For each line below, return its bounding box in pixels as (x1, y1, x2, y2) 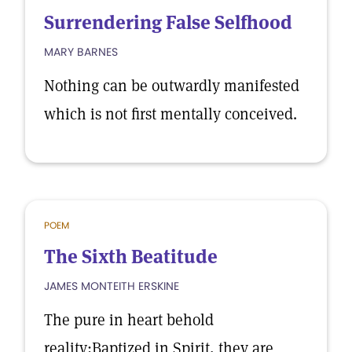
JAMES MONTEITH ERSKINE (44, 278, 179, 294)
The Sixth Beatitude (44, 244, 218, 269)
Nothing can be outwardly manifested (44, 75, 299, 96)
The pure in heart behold (44, 310, 214, 330)
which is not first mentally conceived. (44, 104, 297, 124)
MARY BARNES (44, 44, 118, 60)
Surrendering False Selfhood (44, 10, 292, 35)
